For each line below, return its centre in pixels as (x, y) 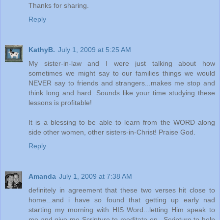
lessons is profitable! (60, 102)
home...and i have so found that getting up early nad (122, 200)
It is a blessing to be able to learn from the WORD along (122, 122)
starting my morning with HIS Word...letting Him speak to (122, 209)
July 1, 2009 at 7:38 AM (96, 176)
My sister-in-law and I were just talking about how (122, 63)
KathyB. (42, 49)
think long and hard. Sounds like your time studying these (122, 93)
